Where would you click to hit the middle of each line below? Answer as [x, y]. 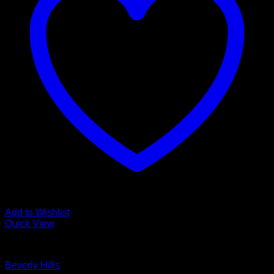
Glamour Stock [37, 244]
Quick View [30, 224]
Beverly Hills [32, 265]
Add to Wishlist [37, 213]
